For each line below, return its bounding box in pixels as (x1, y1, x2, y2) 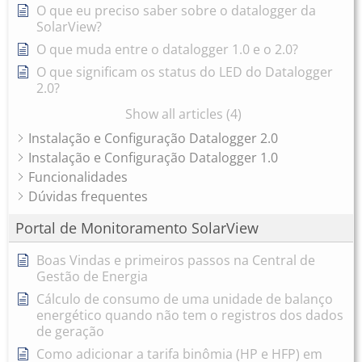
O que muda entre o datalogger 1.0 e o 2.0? (36, 40, 298, 58)
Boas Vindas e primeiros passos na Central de (36, 251, 315, 269)
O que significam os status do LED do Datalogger (36, 63, 333, 81)
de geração (36, 322, 104, 340)
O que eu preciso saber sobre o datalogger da (36, 2, 316, 19)
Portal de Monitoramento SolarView (15, 218, 259, 238)
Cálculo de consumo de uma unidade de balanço (36, 290, 333, 308)
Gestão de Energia (36, 267, 148, 285)
